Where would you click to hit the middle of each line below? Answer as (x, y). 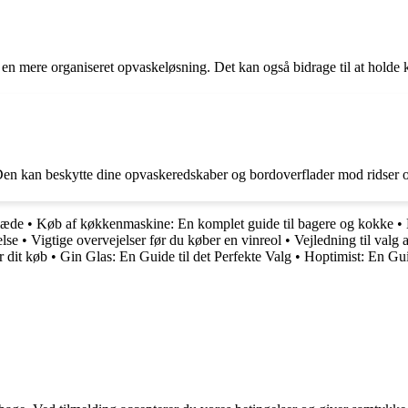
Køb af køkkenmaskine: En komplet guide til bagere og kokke (215, 223)
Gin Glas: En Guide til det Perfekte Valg (176, 256)
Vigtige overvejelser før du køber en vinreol (156, 240)
